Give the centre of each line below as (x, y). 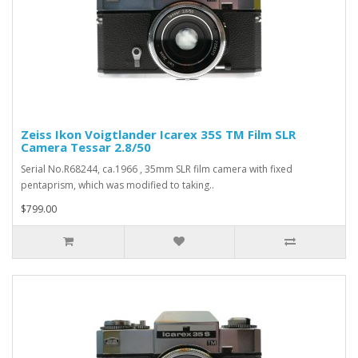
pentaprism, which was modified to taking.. (117, 185)
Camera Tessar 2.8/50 (86, 147)
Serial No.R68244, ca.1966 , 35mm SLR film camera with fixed (157, 169)
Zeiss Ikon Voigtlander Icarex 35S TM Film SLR (158, 134)
